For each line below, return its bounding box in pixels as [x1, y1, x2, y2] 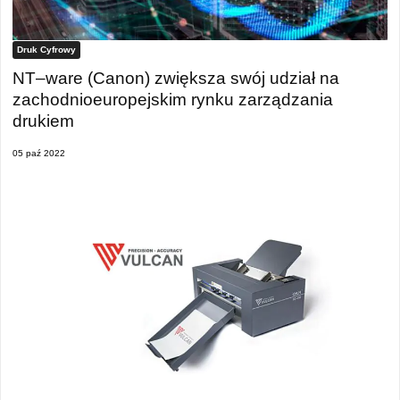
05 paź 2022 [12, 148, 65, 159]
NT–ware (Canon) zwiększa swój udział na [12, 68, 339, 87]
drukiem [12, 111, 74, 130]
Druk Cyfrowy [17, 45, 76, 54]
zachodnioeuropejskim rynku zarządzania [12, 89, 333, 109]
